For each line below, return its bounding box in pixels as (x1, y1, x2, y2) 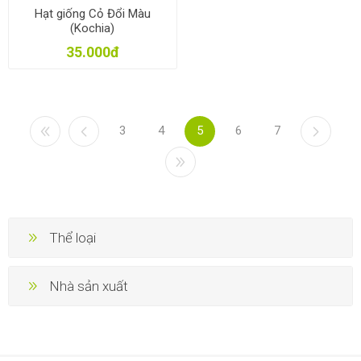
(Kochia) (70, 20, 115, 35)
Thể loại (49, 230, 96, 247)
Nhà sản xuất (49, 278, 128, 295)
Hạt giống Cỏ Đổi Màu (34, 6, 151, 21)
